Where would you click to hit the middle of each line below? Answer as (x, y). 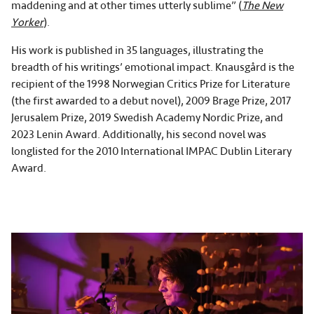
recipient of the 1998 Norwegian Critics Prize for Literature (151, 84)
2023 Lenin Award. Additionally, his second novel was (139, 135)
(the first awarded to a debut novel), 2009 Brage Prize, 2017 (151, 101)
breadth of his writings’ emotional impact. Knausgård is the (153, 68)
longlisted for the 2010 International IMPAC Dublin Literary (151, 152)
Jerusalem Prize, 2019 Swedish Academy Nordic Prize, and (147, 118)
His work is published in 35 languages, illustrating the (137, 51)
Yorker (27, 23)
